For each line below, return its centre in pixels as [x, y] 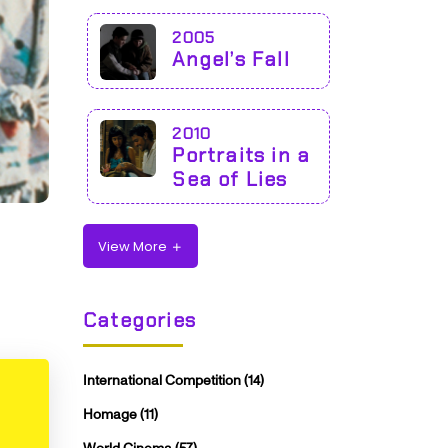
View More [132, 246]
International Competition [163, 381]
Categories [139, 320]
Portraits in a [241, 155]
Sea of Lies [230, 179]
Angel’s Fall [231, 58]
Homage [111, 415]
